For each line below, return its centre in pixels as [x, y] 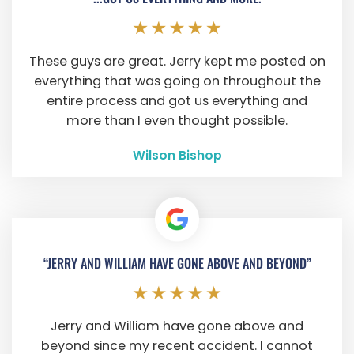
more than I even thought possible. [177, 120]
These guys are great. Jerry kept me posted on [177, 61]
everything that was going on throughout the [177, 81]
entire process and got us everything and [177, 100]
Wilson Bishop [177, 156]
